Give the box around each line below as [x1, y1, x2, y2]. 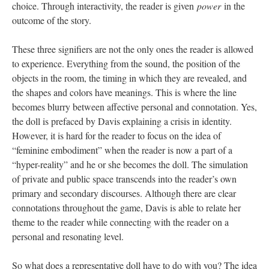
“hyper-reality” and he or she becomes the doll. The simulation [12, 158, 248, 171]
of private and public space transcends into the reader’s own [12, 172, 237, 185]
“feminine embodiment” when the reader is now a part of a [12, 144, 232, 156]
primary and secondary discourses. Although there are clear [12, 187, 236, 199]
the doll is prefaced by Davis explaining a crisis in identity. [12, 115, 232, 127]
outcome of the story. [12, 14, 91, 26]
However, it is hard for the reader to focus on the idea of [12, 129, 221, 142]
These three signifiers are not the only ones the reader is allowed [12, 43, 253, 55]
